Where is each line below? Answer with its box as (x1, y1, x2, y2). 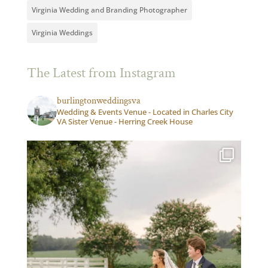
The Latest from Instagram (26, 63, 176, 82)
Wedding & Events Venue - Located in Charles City (56, 106, 233, 117)
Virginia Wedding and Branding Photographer (31, 5, 187, 15)
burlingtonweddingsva (56, 95, 141, 107)
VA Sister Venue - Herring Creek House (56, 116, 193, 127)
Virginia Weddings (31, 28, 93, 38)
